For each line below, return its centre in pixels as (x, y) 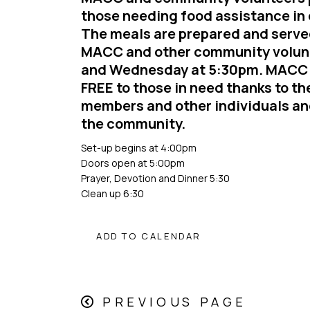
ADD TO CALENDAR (149, 236)
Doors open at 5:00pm (133, 163)
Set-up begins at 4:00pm (139, 147)
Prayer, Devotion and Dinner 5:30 (155, 178)
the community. (135, 124)
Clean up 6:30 (112, 193)
